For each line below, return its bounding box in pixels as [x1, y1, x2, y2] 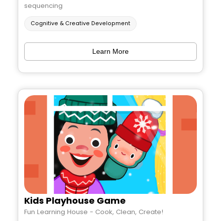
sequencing [24, 1, 63, 11]
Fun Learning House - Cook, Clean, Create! [24, 207, 163, 217]
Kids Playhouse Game [24, 194, 126, 207]
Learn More [92, 47, 129, 56]
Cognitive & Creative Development [31, 19, 130, 27]
